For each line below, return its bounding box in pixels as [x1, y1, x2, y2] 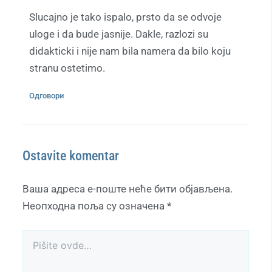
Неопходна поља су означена [22, 200, 167, 212]
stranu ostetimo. [29, 62, 106, 75]
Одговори [29, 91, 64, 101]
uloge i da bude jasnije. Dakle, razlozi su [29, 28, 209, 41]
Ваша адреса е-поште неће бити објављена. [22, 183, 233, 195]
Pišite [22, 232, 44, 242]
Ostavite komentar [22, 148, 119, 164]
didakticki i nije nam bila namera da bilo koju [29, 45, 231, 58]
